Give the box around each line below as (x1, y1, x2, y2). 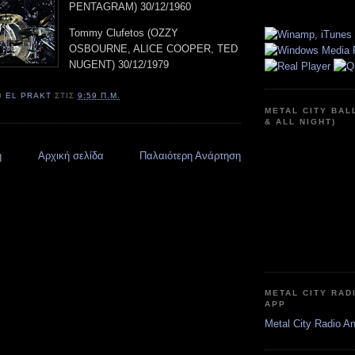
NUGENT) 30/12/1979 (69, 58, 169, 71)
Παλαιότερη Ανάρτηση (139, 149, 241, 162)
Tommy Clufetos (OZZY (69, 26, 178, 39)
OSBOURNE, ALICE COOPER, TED (69, 42, 238, 55)
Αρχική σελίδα (37, 149, 104, 162)
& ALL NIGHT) (265, 116, 337, 126)
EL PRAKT (6, 91, 52, 101)
